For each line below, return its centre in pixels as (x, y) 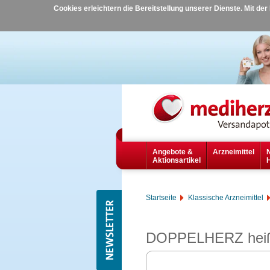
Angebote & (172, 152)
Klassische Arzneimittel (225, 198)
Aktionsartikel (176, 161)
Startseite (161, 198)
